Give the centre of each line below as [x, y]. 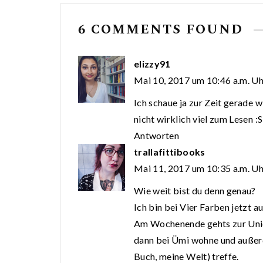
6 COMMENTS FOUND [163, 30]
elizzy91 [152, 64]
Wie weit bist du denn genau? [195, 191]
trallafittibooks [170, 152]
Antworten [157, 136]
